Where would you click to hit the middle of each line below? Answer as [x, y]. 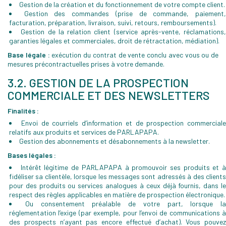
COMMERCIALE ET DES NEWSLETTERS [109, 95]
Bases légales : [32, 155]
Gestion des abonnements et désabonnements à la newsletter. [115, 141]
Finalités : [23, 111]
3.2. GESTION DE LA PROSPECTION [98, 82]
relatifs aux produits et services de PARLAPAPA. [84, 132]
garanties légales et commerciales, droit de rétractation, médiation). [114, 41]
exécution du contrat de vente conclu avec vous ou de [134, 55]
